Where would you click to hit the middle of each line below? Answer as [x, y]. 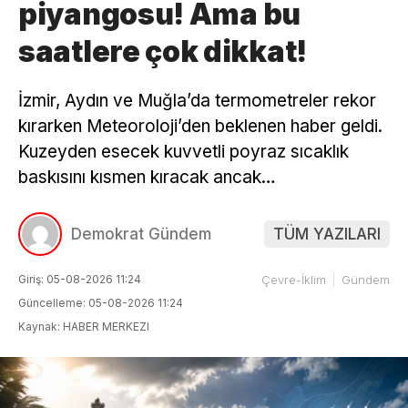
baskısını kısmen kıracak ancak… [147, 177]
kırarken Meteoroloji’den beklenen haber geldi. [200, 126]
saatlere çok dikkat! [163, 51]
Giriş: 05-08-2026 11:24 [80, 280]
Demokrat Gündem [141, 235]
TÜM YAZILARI [327, 235]
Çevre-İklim [294, 280]
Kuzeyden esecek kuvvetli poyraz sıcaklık [184, 151]
